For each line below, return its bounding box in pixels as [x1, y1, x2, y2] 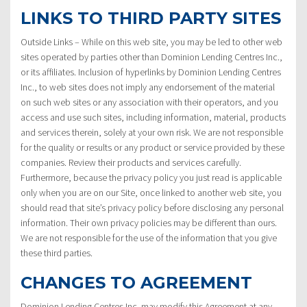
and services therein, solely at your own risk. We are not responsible [21, 125, 283, 138]
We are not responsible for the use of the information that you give [21, 231, 277, 244]
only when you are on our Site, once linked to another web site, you [21, 186, 282, 199]
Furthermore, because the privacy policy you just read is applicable [21, 171, 282, 184]
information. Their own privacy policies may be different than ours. [21, 216, 277, 229]
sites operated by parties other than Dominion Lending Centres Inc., [21, 50, 282, 63]
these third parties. [21, 246, 93, 259]
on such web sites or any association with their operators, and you [21, 95, 278, 108]
